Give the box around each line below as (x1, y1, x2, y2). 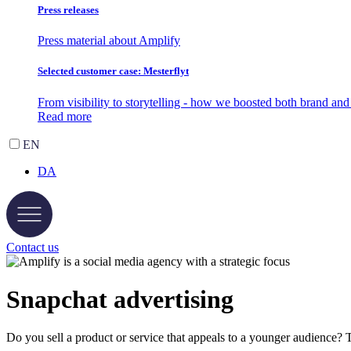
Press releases (38, 4, 99, 16)
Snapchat (6, 285, 107, 314)
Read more (38, 109, 92, 123)
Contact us (6, 240, 59, 254)
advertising (107, 285, 233, 314)
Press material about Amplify (38, 34, 180, 48)
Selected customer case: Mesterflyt (38, 65, 189, 78)
